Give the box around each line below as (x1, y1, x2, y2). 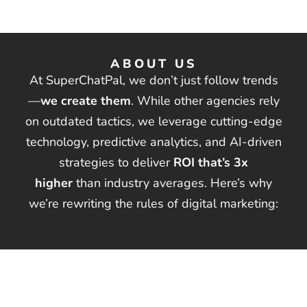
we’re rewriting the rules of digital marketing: (29, 195, 278, 212)
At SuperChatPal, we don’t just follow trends (29, 72, 278, 88)
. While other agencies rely (130, 93, 280, 109)
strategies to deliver (59, 154, 173, 171)
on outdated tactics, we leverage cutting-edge (25, 113, 282, 130)
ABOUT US (110, 56, 197, 72)
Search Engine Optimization (75, 288, 229, 304)
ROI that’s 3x (173, 154, 248, 171)
